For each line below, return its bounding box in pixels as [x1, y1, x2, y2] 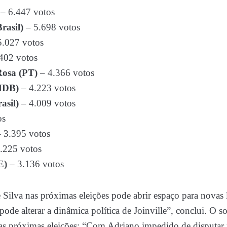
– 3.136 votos [7, 158, 64, 169]
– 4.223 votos [19, 82, 75, 93]
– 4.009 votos [19, 97, 75, 108]
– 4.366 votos [37, 67, 94, 78]
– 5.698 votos [23, 21, 80, 32]
